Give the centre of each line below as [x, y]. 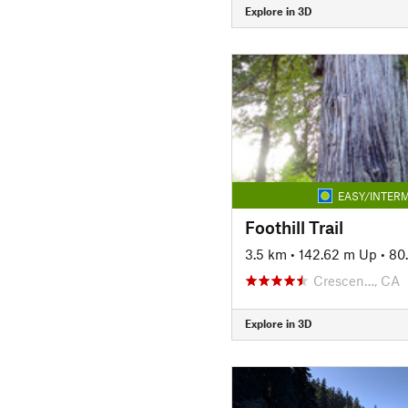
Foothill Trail [294, 227]
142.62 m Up [337, 254]
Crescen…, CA [356, 280]
